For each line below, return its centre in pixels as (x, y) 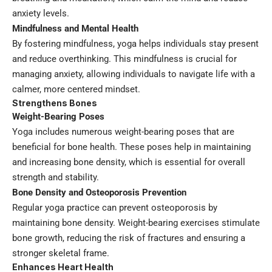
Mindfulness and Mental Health (75, 29)
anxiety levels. (41, 14)
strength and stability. (56, 178)
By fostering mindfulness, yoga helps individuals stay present (135, 44)
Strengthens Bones (55, 103)
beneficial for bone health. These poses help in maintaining (131, 147)
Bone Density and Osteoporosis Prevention (99, 193)
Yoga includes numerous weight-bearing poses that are (123, 132)
